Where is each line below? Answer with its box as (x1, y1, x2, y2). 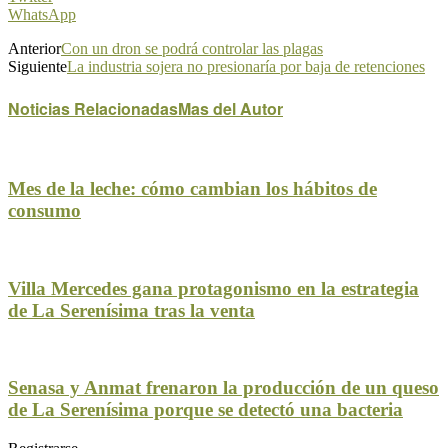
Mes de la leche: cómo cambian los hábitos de (8, 178, 377, 200)
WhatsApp (8, 5, 76, 23)
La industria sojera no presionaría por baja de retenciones (67, 57, 425, 75)
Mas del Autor (178, 97, 283, 121)
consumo (8, 200, 81, 222)
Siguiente (8, 57, 67, 75)
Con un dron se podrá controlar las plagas (61, 39, 323, 57)
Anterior (8, 39, 61, 57)
